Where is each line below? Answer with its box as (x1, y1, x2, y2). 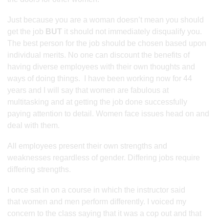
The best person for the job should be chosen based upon (7, 39, 206, 47)
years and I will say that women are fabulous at (7, 86, 169, 94)
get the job (7, 27, 45, 36)
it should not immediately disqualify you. (62, 27, 202, 36)
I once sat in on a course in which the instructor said (7, 185, 185, 194)
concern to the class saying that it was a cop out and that (7, 209, 201, 218)
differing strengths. (7, 165, 71, 174)
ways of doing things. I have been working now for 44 (7, 74, 192, 83)
